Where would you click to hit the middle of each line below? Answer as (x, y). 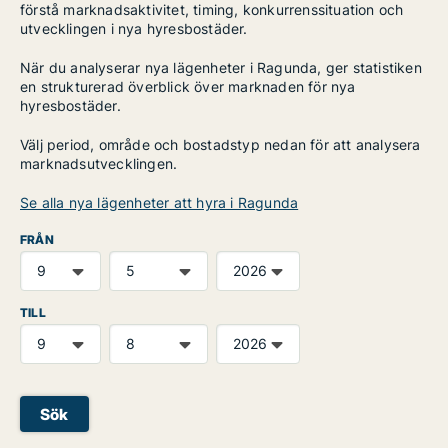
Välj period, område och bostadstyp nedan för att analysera (220, 144)
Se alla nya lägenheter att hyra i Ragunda (159, 202)
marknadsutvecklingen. (99, 163)
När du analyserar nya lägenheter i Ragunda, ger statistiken (221, 67)
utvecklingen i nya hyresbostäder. (134, 28)
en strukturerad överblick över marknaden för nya (188, 86)
